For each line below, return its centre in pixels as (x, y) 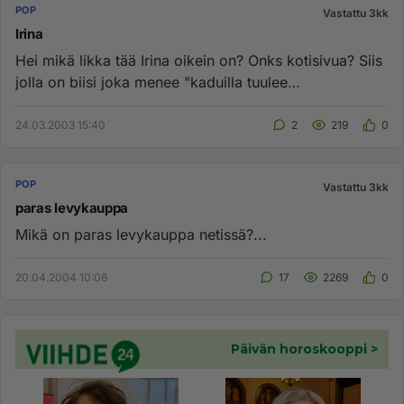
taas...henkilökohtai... (88, 104)
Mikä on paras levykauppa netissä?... (141, 234)
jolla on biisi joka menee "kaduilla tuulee (151, 82)
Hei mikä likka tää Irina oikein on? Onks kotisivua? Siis (199, 60)
